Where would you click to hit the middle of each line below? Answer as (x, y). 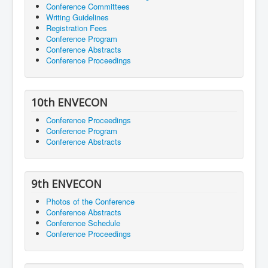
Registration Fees (77, 28)
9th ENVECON (66, 184)
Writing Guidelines (77, 17)
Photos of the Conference (90, 202)
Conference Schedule (83, 223)
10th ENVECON (69, 103)
